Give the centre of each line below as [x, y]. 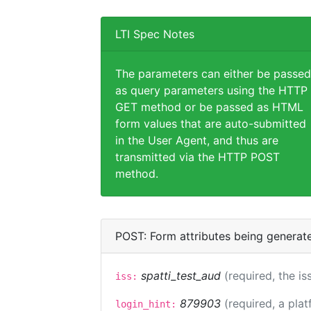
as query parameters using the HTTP [211, 90]
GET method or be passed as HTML [209, 107]
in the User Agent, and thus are [197, 140]
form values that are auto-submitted [211, 124]
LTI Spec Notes [155, 34]
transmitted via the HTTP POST [197, 157]
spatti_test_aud [181, 276]
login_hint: [146, 304]
